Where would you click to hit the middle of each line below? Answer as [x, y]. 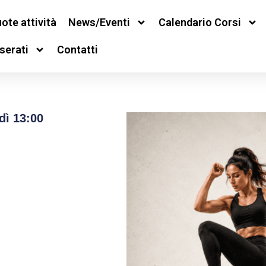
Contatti [77, 50]
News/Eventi [99, 22]
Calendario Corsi [199, 22]
